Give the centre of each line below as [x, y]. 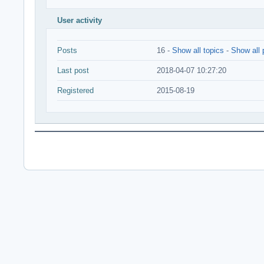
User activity [80, 20]
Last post [73, 70]
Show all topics [198, 50]
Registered [75, 90]
